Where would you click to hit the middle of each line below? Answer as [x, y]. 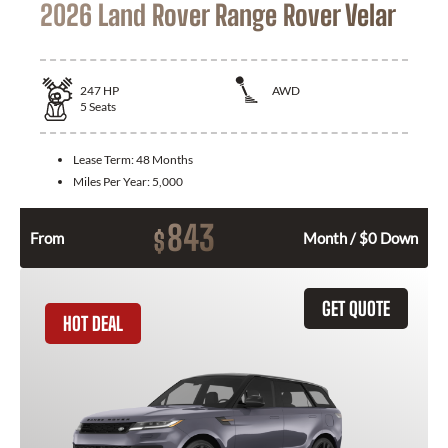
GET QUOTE [356, 308]
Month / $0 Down [360, 237]
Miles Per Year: [112, 181]
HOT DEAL [93, 323]
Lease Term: [104, 159]
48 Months [164, 159]
